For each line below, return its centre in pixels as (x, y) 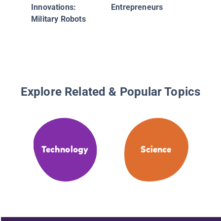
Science (156, 150)
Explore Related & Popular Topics (110, 92)
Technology (65, 150)
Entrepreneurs (137, 7)
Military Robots (58, 19)
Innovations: (54, 7)
